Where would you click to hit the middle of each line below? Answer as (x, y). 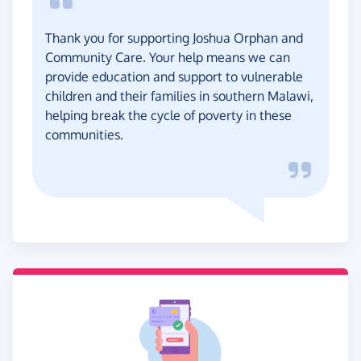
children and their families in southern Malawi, (179, 95)
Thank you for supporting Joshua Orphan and (174, 37)
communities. (84, 134)
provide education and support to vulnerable (174, 76)
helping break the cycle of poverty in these (168, 115)
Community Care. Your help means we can (168, 57)
